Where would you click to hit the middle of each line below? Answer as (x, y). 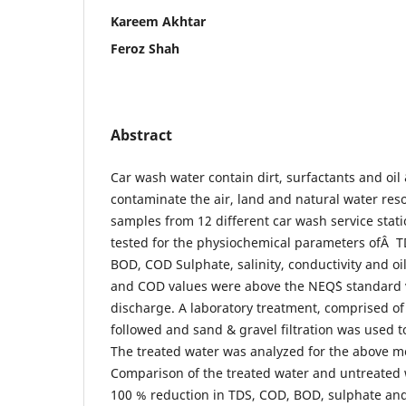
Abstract (141, 135)
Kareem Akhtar (158, 21)
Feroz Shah (145, 48)
